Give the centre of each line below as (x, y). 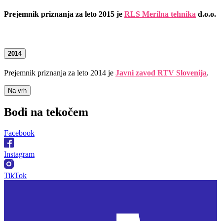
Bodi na (23, 112)
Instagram (19, 154)
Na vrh (17, 90)
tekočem (66, 112)
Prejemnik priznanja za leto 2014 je (60, 73)
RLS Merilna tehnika (160, 14)
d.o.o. (206, 14)
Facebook (19, 133)
